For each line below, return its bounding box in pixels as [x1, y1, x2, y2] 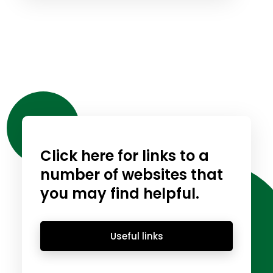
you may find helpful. [40, 183, 199, 204]
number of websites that [40, 165, 223, 185]
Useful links [110, 229, 163, 243]
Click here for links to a [40, 146, 209, 166]
